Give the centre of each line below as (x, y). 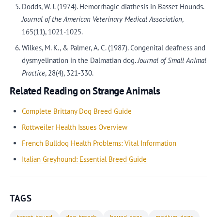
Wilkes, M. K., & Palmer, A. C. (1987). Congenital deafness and (113, 48)
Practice (33, 73)
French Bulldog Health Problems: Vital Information (99, 143)
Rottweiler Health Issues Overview (74, 127)
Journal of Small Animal (172, 60)
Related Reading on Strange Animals (85, 91)
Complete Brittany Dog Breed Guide (77, 111)
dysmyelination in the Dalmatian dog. (79, 60)
